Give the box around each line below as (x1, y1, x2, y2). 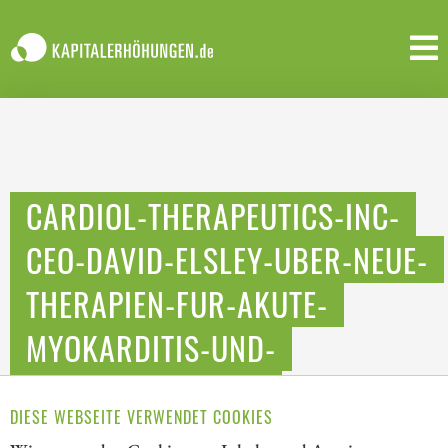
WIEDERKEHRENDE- (26, 368, 266, 415)
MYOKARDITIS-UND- (26, 324, 276, 371)
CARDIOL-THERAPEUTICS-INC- (26, 192, 400, 239)
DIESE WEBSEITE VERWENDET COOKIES (10, 404, 273, 429)
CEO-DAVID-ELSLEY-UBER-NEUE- (26, 236, 428, 283)
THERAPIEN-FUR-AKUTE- (26, 280, 328, 327)
